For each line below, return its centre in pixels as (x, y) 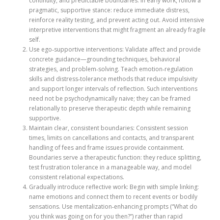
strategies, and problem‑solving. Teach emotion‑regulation (111, 69)
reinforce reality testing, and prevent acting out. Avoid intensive (117, 20)
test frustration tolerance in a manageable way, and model (110, 167)
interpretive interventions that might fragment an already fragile (117, 30)
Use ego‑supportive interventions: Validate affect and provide (115, 50)
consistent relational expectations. (77, 177)
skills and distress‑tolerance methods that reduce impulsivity (113, 79)
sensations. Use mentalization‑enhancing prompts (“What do (113, 207)
